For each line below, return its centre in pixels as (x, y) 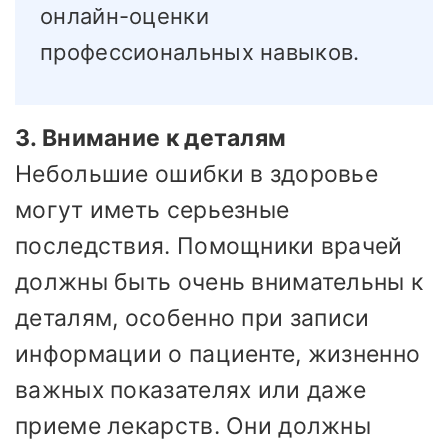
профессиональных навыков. (200, 52)
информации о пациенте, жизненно (218, 354)
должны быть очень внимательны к (219, 282)
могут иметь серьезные (152, 210)
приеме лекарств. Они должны (193, 426)
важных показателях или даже (191, 390)
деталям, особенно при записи (192, 318)
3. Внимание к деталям (151, 138)
